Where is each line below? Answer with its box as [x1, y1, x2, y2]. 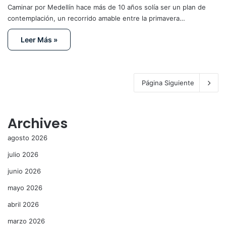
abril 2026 [8, 200, 39, 208]
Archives [8, 114, 68, 133]
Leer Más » [21, 35, 58, 44]
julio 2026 [8, 150, 38, 158]
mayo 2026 [8, 184, 42, 192]
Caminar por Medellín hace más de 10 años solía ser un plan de [8, 3, 206, 11]
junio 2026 [8, 167, 41, 175]
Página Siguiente [142, 79, 194, 87]
